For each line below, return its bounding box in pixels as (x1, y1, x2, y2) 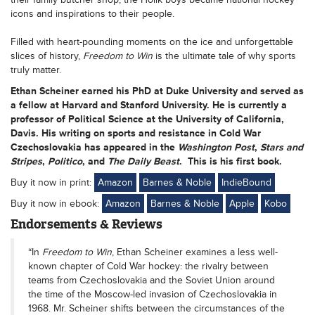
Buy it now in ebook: (11, 198, 102, 210)
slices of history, (11, 50, 83, 62)
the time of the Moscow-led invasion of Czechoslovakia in (28, 288, 277, 300)
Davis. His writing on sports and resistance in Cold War (11, 127, 261, 139)
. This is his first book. (179, 155, 282, 167)
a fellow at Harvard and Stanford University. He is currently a (11, 99, 287, 111)
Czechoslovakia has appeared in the (11, 141, 178, 153)
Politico (48, 155, 82, 167)
